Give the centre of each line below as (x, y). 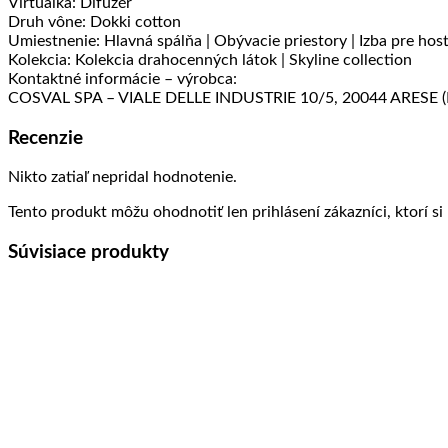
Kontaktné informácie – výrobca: (122, 78)
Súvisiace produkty (88, 253)
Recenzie (45, 138)
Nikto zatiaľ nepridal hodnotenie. (122, 177)
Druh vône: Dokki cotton (94, 21)
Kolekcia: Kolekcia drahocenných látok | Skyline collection (210, 59)
